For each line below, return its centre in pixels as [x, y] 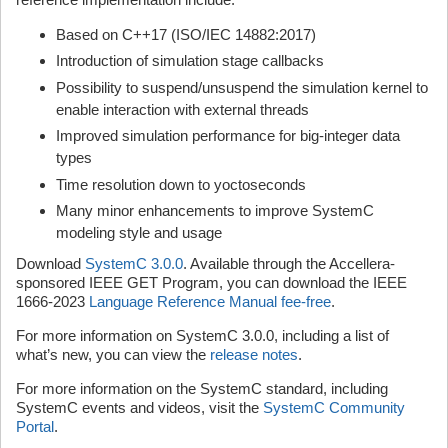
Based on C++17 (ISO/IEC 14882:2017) [186, 34]
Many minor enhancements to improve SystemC [215, 210]
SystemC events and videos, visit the [139, 407]
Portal [35, 426]
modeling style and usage [139, 232]
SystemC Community [334, 407]
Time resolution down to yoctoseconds [181, 184]
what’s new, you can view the [113, 354]
